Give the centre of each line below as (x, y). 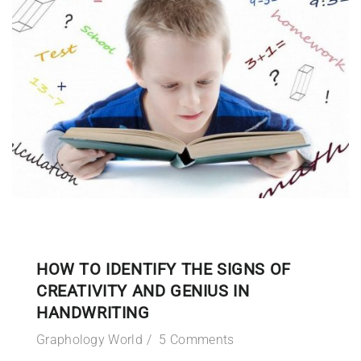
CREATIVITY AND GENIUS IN (143, 291)
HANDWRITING (93, 313)
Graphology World (89, 340)
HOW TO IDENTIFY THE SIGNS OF (164, 270)
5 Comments (197, 340)
